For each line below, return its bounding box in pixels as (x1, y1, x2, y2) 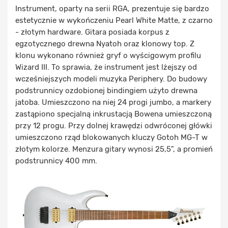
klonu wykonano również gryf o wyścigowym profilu (15, 51, 201, 61)
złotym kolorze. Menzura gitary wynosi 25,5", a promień (15, 145, 213, 154)
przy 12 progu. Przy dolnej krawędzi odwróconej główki (15, 121, 212, 131)
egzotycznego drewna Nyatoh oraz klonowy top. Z (15, 39, 194, 49)
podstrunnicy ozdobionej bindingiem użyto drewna (15, 86, 197, 96)
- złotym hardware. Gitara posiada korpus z (15, 27, 169, 37)
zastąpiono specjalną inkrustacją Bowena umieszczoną (15, 109, 212, 119)
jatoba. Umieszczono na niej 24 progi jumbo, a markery (15, 98, 211, 107)
